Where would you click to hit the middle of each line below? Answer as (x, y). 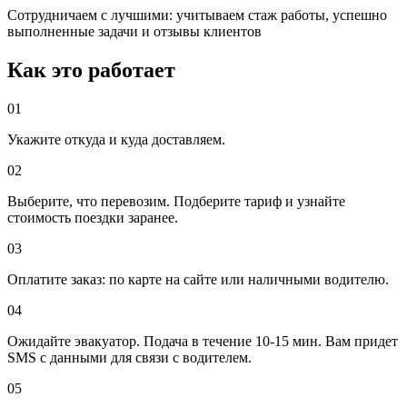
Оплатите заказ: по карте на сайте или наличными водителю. (198, 280)
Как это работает (91, 70)
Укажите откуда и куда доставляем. (116, 140)
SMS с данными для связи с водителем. (129, 358)
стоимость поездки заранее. (93, 218)
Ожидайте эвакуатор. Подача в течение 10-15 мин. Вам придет (203, 342)
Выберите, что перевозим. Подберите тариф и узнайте (176, 202)
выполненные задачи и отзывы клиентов (134, 32)
